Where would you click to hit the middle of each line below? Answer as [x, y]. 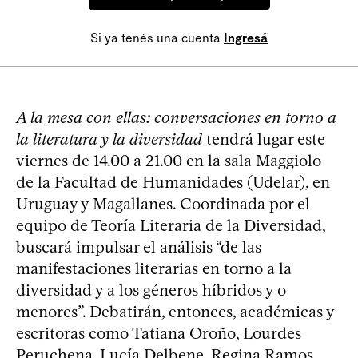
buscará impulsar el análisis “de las [139, 247]
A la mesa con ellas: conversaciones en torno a [176, 117]
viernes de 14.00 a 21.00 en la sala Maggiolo [169, 161]
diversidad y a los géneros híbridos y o [151, 290]
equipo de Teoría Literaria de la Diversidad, [171, 225]
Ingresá [246, 38]
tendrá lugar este [264, 139]
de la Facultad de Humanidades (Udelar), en [173, 182]
